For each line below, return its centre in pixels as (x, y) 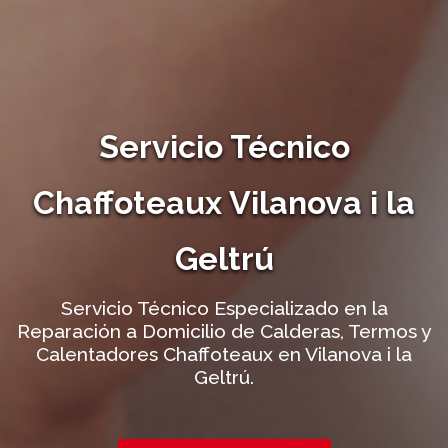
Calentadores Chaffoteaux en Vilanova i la (224, 353)
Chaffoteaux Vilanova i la (224, 202)
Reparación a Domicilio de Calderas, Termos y (224, 330)
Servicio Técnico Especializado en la (224, 307)
